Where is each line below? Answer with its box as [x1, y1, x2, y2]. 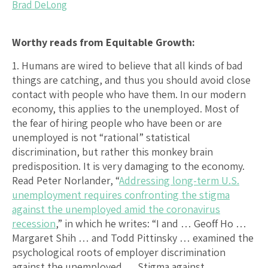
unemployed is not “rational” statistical [12, 130, 190, 144]
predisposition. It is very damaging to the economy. [12, 159, 245, 173]
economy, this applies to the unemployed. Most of [12, 101, 239, 115]
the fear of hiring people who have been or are [12, 115, 222, 130]
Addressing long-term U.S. [119, 173, 239, 187]
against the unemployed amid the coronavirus [12, 202, 220, 216]
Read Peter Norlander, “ [12, 173, 119, 187]
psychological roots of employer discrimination [12, 245, 226, 259]
